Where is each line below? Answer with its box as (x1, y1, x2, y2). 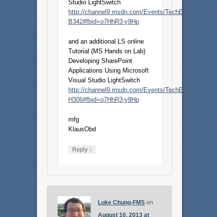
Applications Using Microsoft (68, 67, 149, 75)
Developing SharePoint (68, 57, 133, 65)
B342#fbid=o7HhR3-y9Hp (68, 18, 139, 26)
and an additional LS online (68, 38, 144, 46)
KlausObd (68, 125, 96, 133)
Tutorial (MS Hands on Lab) (68, 47, 146, 55)
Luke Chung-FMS (97, 199, 145, 206)
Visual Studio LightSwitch (68, 77, 140, 84)
